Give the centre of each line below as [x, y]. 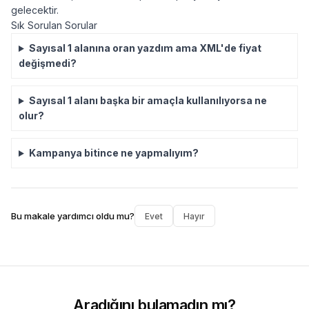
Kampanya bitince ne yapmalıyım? [113, 153]
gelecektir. [35, 10]
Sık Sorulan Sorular [54, 26]
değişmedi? [48, 63]
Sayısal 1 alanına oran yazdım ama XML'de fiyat [145, 48]
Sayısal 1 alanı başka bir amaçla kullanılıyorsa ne [148, 101]
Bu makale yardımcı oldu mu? [73, 216]
